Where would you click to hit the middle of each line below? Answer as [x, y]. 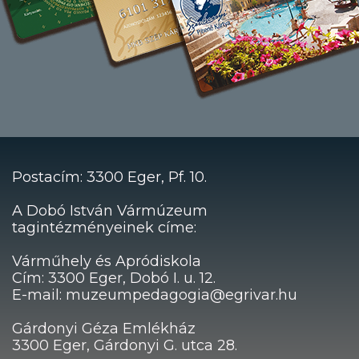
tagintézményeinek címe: [104, 228]
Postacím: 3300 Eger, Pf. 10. [109, 177]
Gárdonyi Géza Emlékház [103, 329]
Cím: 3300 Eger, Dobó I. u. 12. [113, 278]
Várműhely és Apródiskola [106, 262]
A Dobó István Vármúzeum [109, 211]
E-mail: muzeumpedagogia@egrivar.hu [154, 295]
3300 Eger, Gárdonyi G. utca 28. [124, 346]
